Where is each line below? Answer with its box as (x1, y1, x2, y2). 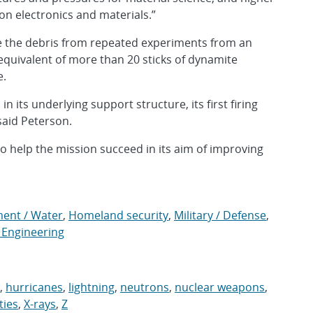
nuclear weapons (175, 279, 265, 295)
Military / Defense (174, 208, 266, 223)
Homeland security (68, 208, 168, 223)
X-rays (24, 296, 56, 312)
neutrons (120, 279, 169, 295)
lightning (68, 279, 115, 295)
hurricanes (6, 279, 63, 295)
